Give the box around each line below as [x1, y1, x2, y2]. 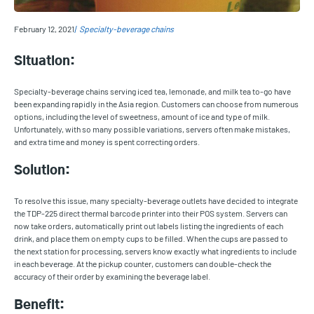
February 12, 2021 [14, 24, 74, 34]
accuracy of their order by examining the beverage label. [14, 271, 210, 282]
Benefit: [14, 299, 64, 313]
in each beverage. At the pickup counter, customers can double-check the [14, 259, 271, 269]
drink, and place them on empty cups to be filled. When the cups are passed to [14, 233, 288, 244]
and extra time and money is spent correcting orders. [14, 137, 200, 147]
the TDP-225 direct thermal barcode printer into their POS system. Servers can [14, 208, 287, 219]
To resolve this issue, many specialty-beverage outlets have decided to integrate [14, 196, 298, 206]
